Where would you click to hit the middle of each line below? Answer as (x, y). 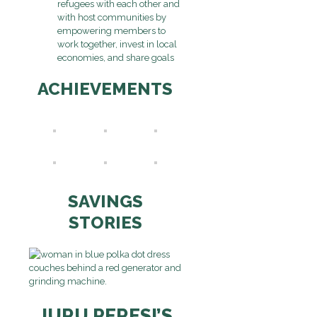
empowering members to (111, 30)
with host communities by (112, 17)
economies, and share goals (116, 57)
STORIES (105, 223)
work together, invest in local (117, 44)
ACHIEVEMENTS (105, 88)
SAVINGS (105, 202)
